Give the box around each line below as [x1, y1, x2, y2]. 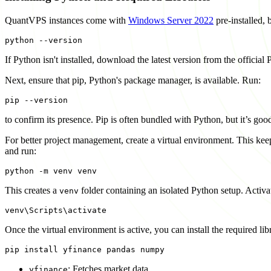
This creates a [5, 184, 59, 195]
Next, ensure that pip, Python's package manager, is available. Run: [5, 74, 261, 85]
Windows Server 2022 [128, 15, 214, 25]
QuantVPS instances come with [5, 15, 128, 25]
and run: [5, 145, 36, 156]
